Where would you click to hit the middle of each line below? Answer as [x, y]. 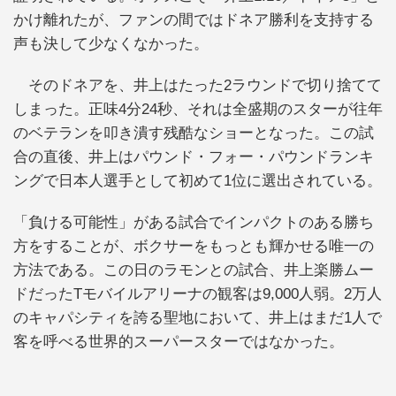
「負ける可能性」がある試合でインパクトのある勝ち [194, 223]
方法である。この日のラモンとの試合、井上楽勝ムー [194, 270]
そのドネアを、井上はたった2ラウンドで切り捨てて [198, 85]
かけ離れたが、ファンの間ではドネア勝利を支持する [194, 19]
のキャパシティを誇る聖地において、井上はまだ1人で [198, 318]
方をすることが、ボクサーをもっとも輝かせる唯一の [194, 247]
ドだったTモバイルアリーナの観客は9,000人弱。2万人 [198, 294]
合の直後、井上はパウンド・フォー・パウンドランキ [194, 156]
